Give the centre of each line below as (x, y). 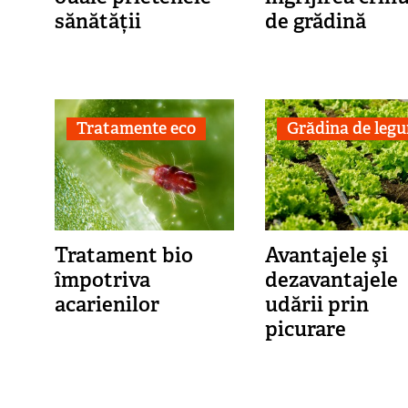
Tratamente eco (136, 128)
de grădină (315, 20)
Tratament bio (123, 255)
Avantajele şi (326, 255)
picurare (305, 329)
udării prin (316, 305)
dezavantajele (331, 280)
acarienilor (107, 305)
